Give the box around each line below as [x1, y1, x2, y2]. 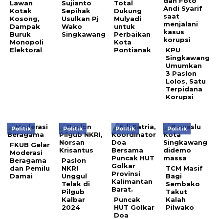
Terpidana [166, 85, 203, 93]
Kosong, [10, 15, 40, 23]
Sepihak [62, 7, 91, 15]
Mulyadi [113, 15, 141, 23]
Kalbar [62, 196, 86, 204]
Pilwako [166, 203, 195, 212]
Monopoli [10, 38, 44, 46]
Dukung [113, 7, 142, 15]
